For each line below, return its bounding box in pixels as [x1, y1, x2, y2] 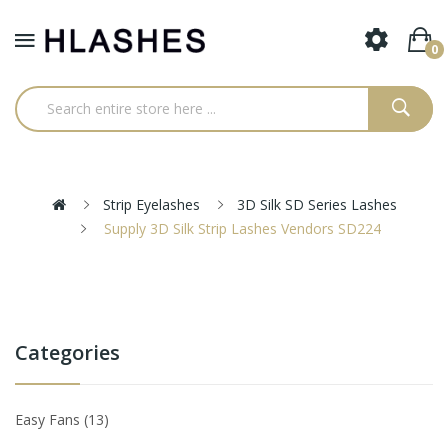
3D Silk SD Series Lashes [236, 194, 397, 214]
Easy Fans [15, 409, 84, 429]
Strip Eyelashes [102, 194, 200, 214]
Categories [15, 338, 120, 366]
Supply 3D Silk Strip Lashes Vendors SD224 [100, 218, 381, 238]
